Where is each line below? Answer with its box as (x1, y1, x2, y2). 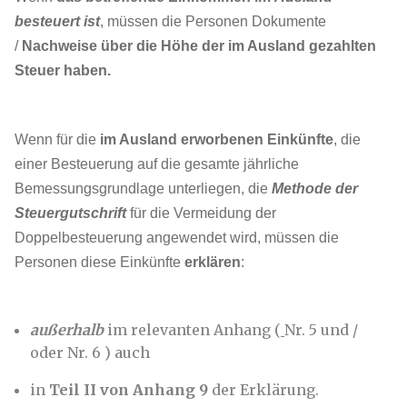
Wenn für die (15, 132, 100, 147)
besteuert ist (15, 14, 100, 29)
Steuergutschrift (15, 205, 126, 221)
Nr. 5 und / (284, 321, 358, 339)
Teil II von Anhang (49, 381, 199, 399)
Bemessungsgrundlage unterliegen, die (15, 181, 272, 196)
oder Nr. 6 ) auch (30, 343, 150, 362)
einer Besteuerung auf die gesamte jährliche (15, 156, 299, 172)
